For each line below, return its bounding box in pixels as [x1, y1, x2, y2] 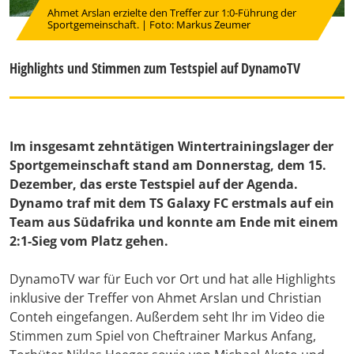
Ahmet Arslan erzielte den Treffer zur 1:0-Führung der [47, 6, 296, 21]
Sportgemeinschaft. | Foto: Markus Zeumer [47, 17, 250, 32]
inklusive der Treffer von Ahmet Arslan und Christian [9, 289, 322, 307]
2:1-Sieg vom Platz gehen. [9, 232, 168, 250]
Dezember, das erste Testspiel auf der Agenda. [9, 175, 298, 194]
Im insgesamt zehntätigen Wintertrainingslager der [9, 137, 333, 156]
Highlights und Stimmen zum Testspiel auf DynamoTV [9, 58, 300, 78]
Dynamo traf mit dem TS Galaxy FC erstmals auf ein [9, 194, 334, 213]
